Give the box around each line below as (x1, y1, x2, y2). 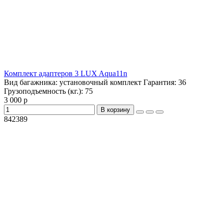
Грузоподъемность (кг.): (4, 87, 85, 96)
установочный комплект (59, 78, 141, 87)
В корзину (101, 106, 130, 114)
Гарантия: (141, 78, 178, 87)
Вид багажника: (4, 78, 59, 87)
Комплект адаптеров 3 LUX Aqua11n (4, 69, 127, 78)
